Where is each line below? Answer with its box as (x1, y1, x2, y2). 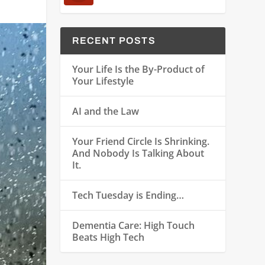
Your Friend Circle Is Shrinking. (72, 135, 210, 148)
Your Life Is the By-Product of (72, 63, 205, 76)
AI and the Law (72, 105, 140, 118)
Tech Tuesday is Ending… (72, 189, 185, 202)
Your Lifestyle (72, 75, 134, 88)
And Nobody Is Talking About (72, 147, 205, 160)
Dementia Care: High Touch (72, 219, 195, 232)
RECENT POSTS (72, 35, 156, 46)
